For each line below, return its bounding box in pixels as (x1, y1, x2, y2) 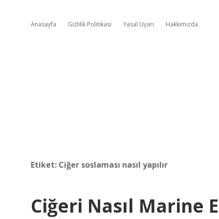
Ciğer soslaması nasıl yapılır (59, 159, 168, 170)
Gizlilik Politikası (68, 20, 111, 28)
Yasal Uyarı (123, 20, 154, 28)
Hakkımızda (166, 20, 198, 28)
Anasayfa (31, 20, 56, 28)
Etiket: (31, 159, 59, 170)
